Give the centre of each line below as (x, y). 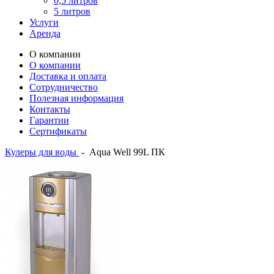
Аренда (45, 33)
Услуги (44, 22)
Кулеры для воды (41, 152)
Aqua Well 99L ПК (127, 152)
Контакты (50, 109)
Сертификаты (58, 131)
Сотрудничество (64, 87)
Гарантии (49, 120)
